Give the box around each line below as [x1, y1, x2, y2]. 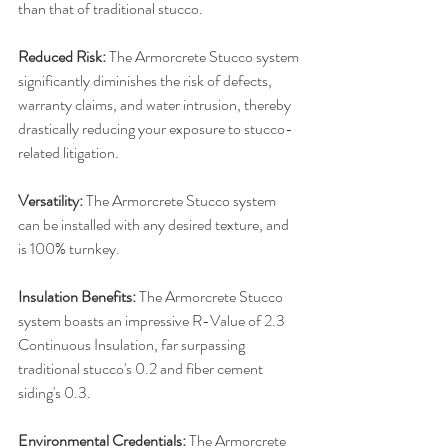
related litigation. [18, 141, 119, 165]
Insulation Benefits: [18, 285, 139, 309]
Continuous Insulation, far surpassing [18, 333, 248, 357]
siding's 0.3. [18, 381, 91, 405]
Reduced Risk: [18, 45, 106, 69]
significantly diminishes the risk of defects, [18, 69, 275, 93]
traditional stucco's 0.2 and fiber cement [18, 357, 266, 381]
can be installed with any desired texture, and [18, 213, 292, 237]
